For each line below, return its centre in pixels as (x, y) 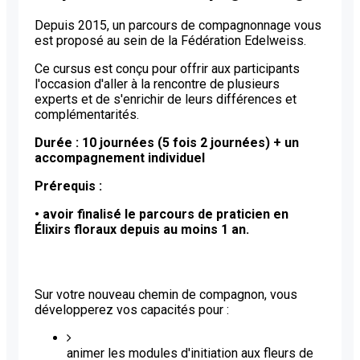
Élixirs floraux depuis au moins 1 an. (142, 229)
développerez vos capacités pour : (132, 309)
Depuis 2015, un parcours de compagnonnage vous (178, 25)
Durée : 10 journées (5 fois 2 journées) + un (167, 142)
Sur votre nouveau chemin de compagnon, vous (166, 294)
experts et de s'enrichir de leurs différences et (166, 99)
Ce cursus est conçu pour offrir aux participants (167, 68)
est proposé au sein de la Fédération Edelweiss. (170, 40)
